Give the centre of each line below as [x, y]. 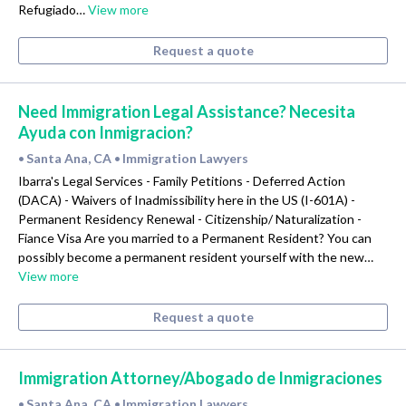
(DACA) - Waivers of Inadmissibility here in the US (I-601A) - [187, 199]
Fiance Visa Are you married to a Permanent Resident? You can [195, 237]
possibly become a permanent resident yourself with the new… [196, 256]
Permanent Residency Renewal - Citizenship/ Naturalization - [190, 218]
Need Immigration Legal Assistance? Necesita [187, 111]
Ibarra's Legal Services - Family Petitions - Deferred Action [182, 180]
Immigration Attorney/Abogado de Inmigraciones [200, 377]
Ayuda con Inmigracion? [106, 132]
